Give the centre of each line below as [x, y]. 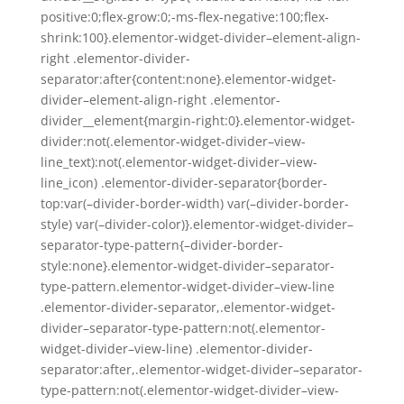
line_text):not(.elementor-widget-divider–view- [179, 162]
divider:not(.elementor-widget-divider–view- [173, 141]
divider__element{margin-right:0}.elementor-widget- [197, 120]
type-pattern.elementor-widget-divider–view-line [187, 286]
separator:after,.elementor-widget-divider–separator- [201, 369]
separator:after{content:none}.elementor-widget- [188, 79]
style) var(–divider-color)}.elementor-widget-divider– [197, 224]
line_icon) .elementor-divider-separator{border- [184, 183]
